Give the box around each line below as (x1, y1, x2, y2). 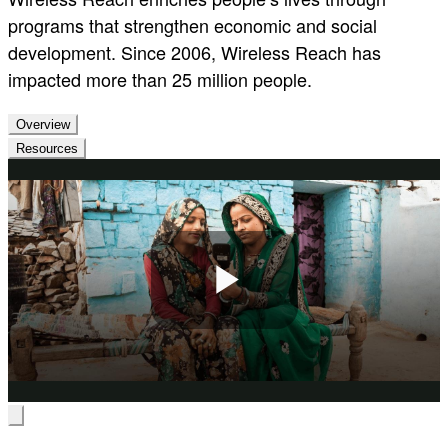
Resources (16, 140, 78, 156)
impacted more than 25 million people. (8, 65, 312, 92)
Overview (16, 116, 70, 132)
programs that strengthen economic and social (8, 11, 377, 38)
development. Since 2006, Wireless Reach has (8, 38, 381, 65)
